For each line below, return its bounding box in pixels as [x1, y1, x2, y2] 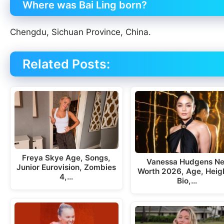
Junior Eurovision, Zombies [16, 162, 116, 172]
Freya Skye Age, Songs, [22, 153, 111, 163]
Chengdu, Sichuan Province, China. [10, 27, 151, 37]
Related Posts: [22, 56, 110, 71]
